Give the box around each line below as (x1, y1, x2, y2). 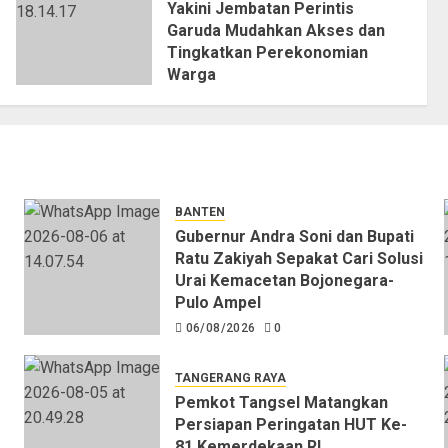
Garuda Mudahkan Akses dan (166, 21, 385, 41)
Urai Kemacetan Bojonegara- (174, 271, 394, 291)
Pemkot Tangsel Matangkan (174, 392, 388, 412)
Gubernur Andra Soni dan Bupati (174, 227, 414, 247)
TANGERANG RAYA (174, 370, 286, 385)
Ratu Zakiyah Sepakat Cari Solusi (174, 249, 423, 269)
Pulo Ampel (174, 293, 261, 313)
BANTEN (174, 205, 225, 220)
